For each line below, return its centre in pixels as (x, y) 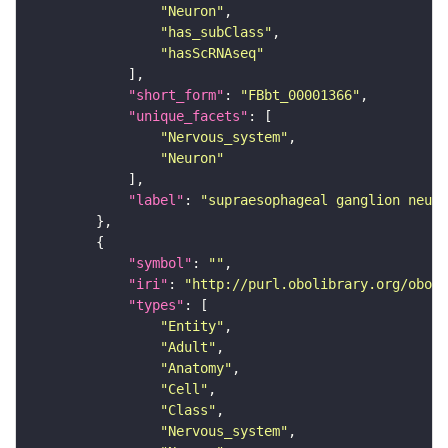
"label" (156, 200)
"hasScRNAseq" (212, 53)
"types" (156, 305)
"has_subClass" (216, 32)
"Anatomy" (196, 368)
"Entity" (192, 326)
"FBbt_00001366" (300, 95)
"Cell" (184, 389)
